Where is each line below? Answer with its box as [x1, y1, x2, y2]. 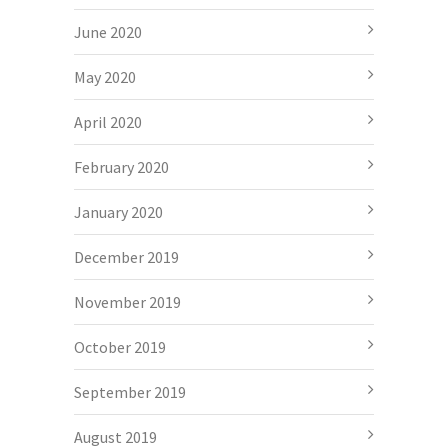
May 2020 [74, 66, 136, 87]
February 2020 [74, 156, 169, 177]
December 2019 [74, 246, 179, 267]
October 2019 [74, 336, 166, 357]
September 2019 [74, 381, 186, 402]
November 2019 [74, 291, 181, 312]
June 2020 [74, 21, 142, 42]
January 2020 [74, 201, 163, 222]
